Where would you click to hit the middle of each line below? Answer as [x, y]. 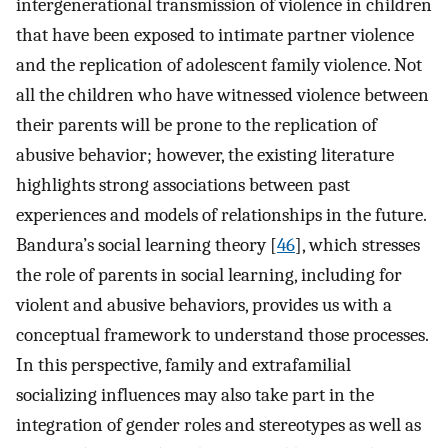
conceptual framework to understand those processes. [222, 334]
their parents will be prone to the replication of [196, 124]
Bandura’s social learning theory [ [146, 244]
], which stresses [357, 244]
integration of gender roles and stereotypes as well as [218, 424]
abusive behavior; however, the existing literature [205, 154]
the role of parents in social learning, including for [209, 274]
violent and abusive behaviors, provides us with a [204, 304]
